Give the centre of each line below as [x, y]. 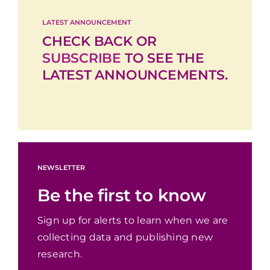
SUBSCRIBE [82, 58]
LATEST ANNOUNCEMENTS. [135, 75]
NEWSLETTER [61, 167]
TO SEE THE [163, 58]
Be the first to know [122, 195]
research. [60, 254]
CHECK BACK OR [100, 42]
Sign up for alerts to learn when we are [133, 220]
